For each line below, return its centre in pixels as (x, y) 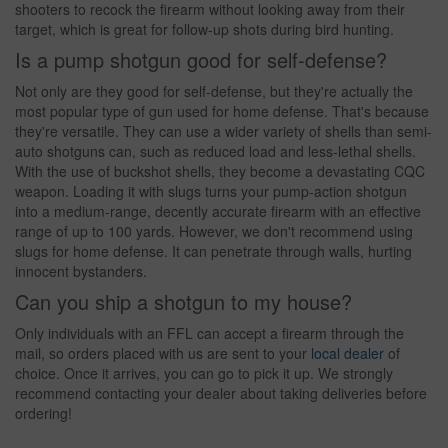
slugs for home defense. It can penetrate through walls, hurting (213, 250)
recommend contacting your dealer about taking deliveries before (221, 392)
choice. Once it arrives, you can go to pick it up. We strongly (204, 372)
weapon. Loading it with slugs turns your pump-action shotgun (211, 190)
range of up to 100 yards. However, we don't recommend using (214, 230)
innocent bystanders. (81, 270)
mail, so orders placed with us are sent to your (163, 352)
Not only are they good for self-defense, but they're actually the (214, 90)
